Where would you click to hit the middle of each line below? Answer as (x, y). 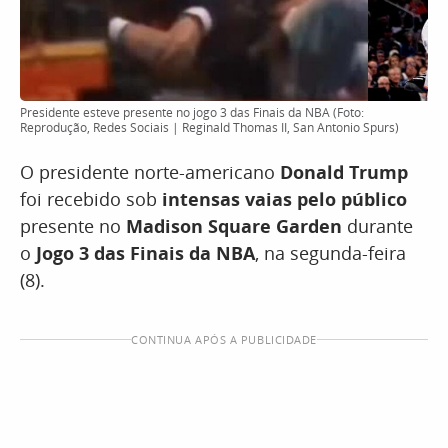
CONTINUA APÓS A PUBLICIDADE (224, 339)
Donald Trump (344, 172)
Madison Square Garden (234, 226)
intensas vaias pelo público (284, 199)
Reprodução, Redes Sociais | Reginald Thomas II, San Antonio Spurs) (209, 127)
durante (377, 226)
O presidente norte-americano (150, 172)
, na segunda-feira (330, 253)
